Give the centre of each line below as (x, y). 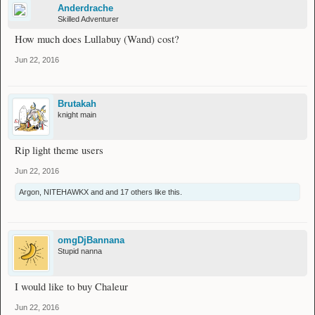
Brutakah (77, 104)
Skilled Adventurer (88, 19)
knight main (77, 115)
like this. (167, 192)
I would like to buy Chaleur (71, 287)
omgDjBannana (91, 240)
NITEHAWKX (66, 192)
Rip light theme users (59, 150)
